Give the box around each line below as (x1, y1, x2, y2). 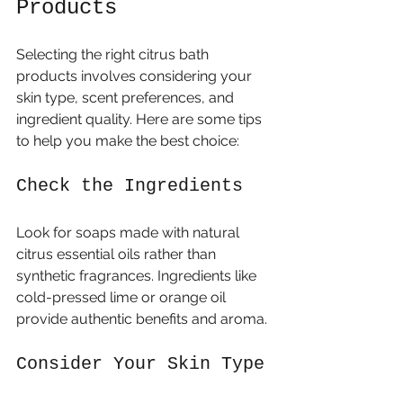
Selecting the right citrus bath (16, 45, 212, 63)
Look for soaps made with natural (16, 223, 243, 241)
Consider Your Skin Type (16, 353, 264, 374)
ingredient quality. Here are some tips (16, 110, 265, 128)
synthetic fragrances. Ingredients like (16, 266, 260, 284)
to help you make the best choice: (16, 131, 239, 149)
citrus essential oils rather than (16, 245, 219, 263)
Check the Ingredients (16, 175, 243, 196)
